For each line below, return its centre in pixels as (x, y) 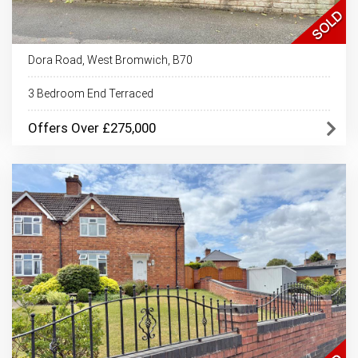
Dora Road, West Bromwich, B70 (110, 60)
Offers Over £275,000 (92, 128)
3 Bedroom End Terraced (91, 93)
